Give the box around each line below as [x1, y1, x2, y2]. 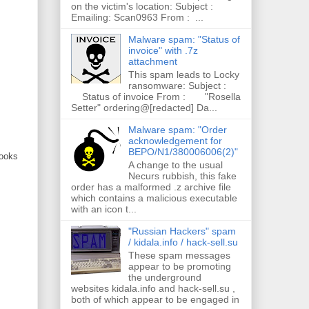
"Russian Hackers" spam [128, 225, 236, 237]
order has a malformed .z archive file [71, 181, 231, 192]
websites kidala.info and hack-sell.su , [71, 282, 235, 294]
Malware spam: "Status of [128, 34, 240, 46]
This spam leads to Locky [128, 68, 239, 80]
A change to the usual [128, 159, 223, 170]
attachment [128, 56, 177, 68]
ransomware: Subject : [128, 79, 232, 91]
